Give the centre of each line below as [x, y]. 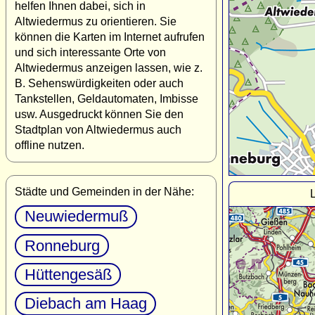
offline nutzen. [50, 145]
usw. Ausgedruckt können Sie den [99, 114]
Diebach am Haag [85, 304]
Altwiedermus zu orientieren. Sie [96, 21]
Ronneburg [62, 245]
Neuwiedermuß [76, 217]
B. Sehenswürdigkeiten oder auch [99, 83]
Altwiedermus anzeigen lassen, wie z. [109, 67]
